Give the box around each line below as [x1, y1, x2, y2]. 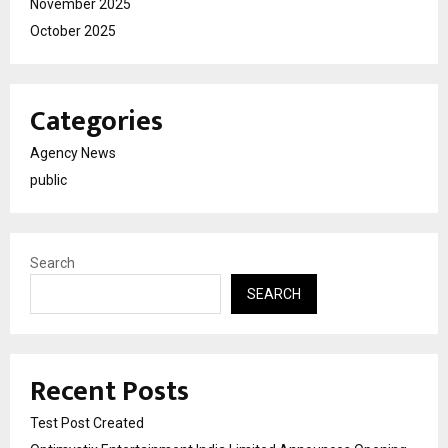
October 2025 [30, 22, 116, 39]
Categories [30, 97, 163, 145]
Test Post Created [30, 414, 144, 431]
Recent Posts [30, 367, 189, 415]
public [30, 171, 67, 188]
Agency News [30, 144, 116, 161]
